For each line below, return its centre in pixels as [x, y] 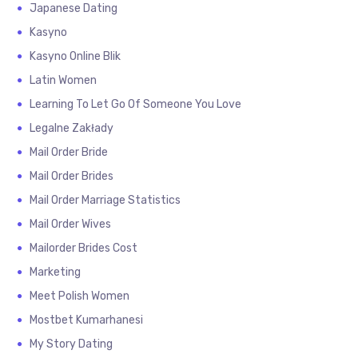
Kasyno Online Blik [76, 56]
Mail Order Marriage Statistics [105, 200]
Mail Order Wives [71, 224]
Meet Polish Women [80, 296]
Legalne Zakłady [72, 128]
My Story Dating [72, 344]
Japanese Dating [74, 8]
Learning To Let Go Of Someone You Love [136, 104]
